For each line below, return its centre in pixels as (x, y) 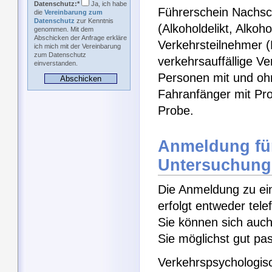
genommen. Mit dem (64, 29)
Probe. (176, 110)
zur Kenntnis (94, 21)
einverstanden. (56, 63)
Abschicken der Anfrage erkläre (80, 38)
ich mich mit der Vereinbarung (77, 46)
